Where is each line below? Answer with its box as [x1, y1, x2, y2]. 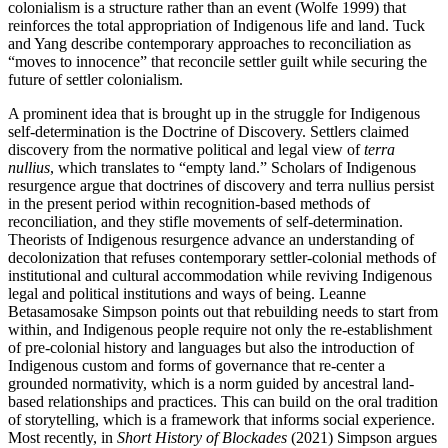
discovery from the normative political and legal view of [8, 140, 364, 158]
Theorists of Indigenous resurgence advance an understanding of [8, 230, 414, 248]
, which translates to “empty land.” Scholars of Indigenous [50, 158, 416, 176]
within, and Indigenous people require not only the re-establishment [8, 320, 432, 338]
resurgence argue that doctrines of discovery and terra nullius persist [8, 176, 434, 194]
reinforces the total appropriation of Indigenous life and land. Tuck [8, 16, 425, 34]
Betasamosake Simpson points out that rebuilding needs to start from [8, 302, 438, 320]
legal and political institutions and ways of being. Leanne [8, 284, 366, 302]
